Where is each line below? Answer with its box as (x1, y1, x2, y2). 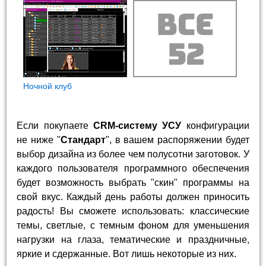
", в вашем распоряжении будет (105, 135, 249, 145)
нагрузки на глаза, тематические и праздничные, (17, 235, 249, 245)
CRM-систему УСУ (93, 121, 182, 131)
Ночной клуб (23, 81, 72, 91)
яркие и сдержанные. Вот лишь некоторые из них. (17, 249, 237, 259)
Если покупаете (17, 121, 93, 131)
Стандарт (60, 135, 106, 145)
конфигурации (181, 121, 249, 131)
